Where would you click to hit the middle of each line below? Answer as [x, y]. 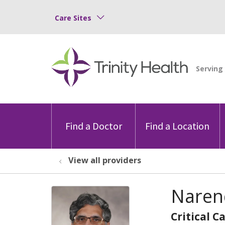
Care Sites [73, 18]
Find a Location [178, 126]
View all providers [105, 160]
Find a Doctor [93, 126]
